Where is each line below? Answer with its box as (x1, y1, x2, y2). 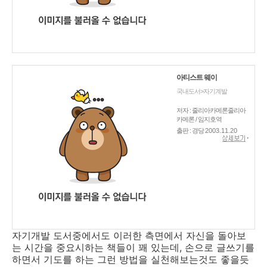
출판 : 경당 (176, 127, 205, 134)
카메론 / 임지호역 (176, 116, 222, 123)
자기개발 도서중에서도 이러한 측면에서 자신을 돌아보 (12, 229, 246, 241)
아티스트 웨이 (176, 73, 217, 82)
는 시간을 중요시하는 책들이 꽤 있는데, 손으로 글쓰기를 (12, 241, 254, 253)
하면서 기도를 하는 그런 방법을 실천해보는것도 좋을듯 (12, 253, 249, 265)
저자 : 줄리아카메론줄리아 (176, 107, 246, 114)
